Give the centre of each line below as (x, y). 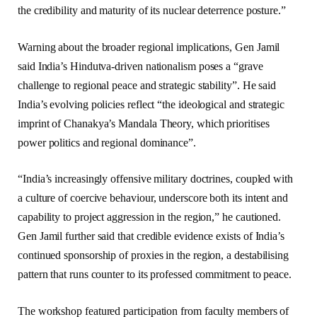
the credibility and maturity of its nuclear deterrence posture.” (152, 11)
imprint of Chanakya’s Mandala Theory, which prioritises (144, 123)
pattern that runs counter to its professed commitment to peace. (155, 275)
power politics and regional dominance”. (107, 142)
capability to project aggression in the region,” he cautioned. (150, 217)
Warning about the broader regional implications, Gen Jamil (149, 47)
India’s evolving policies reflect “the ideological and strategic (151, 104)
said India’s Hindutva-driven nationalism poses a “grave (140, 66)
